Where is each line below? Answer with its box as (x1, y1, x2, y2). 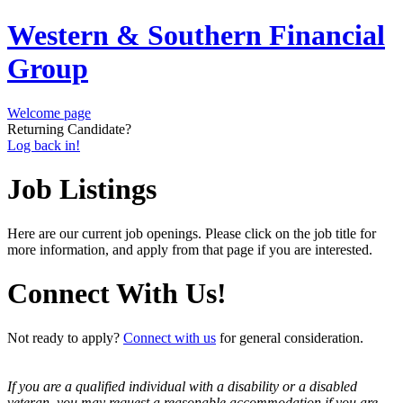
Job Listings (7, 173, 157, 206)
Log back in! (7, 137, 80, 153)
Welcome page (7, 104, 91, 121)
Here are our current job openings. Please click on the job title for (7, 225, 376, 241)
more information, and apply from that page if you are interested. (7, 241, 372, 257)
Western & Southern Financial (7, 19, 385, 52)
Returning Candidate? (7, 121, 131, 137)
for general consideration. (216, 329, 363, 345)
